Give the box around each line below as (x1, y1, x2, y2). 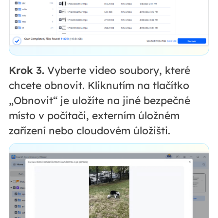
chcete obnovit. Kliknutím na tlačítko (8, 79, 189, 92)
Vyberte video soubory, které (44, 64, 190, 77)
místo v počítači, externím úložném (8, 109, 180, 122)
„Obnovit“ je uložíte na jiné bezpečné (8, 94, 190, 107)
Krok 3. (8, 64, 44, 77)
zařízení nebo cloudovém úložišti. (8, 124, 170, 137)
